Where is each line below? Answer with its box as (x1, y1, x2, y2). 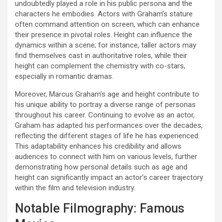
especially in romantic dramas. (15, 71, 113, 81)
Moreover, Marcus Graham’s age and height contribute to (15, 89, 199, 99)
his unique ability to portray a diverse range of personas (15, 100, 196, 109)
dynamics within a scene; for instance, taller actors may (15, 40, 196, 50)
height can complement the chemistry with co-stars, (15, 61, 185, 70)
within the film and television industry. (15, 183, 135, 192)
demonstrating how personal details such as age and (15, 162, 187, 171)
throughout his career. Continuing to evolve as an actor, (15, 110, 195, 119)
